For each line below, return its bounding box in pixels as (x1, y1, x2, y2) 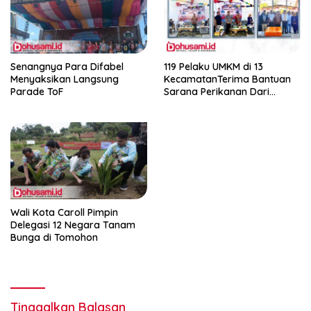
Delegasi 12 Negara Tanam (10, 219, 135, 232)
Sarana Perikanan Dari (164, 85, 269, 99)
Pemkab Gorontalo (164, 98, 252, 111)
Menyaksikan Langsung (10, 73, 119, 86)
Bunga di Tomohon (10, 231, 98, 244)
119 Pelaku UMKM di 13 (164, 60, 263, 74)
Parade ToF (10, 85, 63, 99)
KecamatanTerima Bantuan (164, 73, 291, 86)
